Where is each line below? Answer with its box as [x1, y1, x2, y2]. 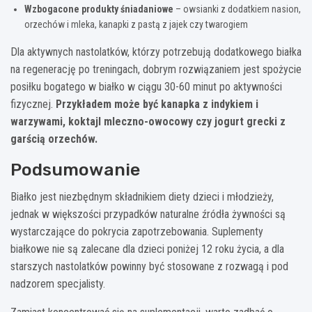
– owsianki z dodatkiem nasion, [173, 3, 301, 15]
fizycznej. [10, 97, 56, 111]
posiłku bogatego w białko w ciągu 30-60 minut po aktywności [10, 79, 282, 93]
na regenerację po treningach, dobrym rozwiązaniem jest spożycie [10, 62, 302, 76]
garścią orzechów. [10, 132, 97, 146]
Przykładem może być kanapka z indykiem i [56, 97, 258, 111]
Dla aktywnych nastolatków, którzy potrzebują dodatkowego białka [10, 45, 302, 58]
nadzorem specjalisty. [10, 276, 105, 290]
